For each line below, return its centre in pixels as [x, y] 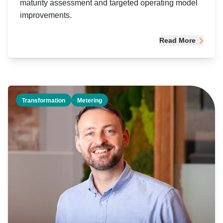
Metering [90, 101]
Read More [177, 41]
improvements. [46, 15]
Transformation [44, 101]
